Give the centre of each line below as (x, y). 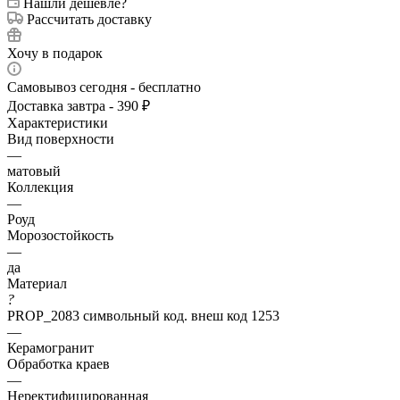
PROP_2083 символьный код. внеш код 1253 (143, 315)
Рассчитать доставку (89, 19)
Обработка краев (58, 363)
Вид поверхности (61, 138)
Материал (37, 283)
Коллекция (40, 187)
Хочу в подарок (55, 53)
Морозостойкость (60, 235)
